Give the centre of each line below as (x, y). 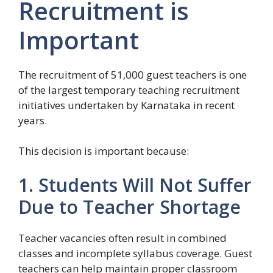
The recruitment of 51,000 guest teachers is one (133, 74)
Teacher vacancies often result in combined (122, 238)
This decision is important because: (104, 151)
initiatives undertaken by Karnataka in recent (126, 105)
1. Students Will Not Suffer (135, 185)
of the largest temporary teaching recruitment (129, 90)
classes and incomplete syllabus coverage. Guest (135, 253)
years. (33, 120)
